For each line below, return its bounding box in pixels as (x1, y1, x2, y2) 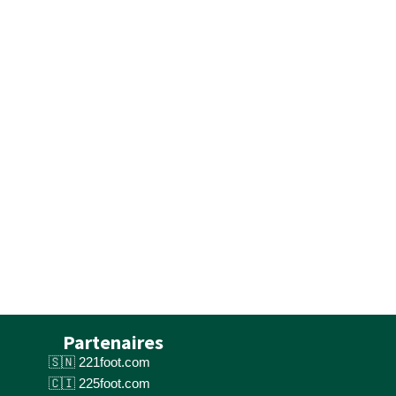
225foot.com (79, 375, 150, 391)
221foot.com (79, 354, 150, 369)
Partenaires (63, 329, 164, 354)
